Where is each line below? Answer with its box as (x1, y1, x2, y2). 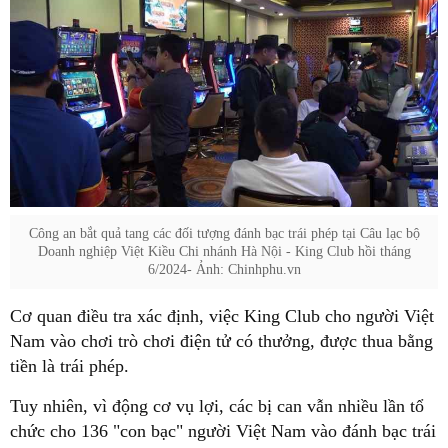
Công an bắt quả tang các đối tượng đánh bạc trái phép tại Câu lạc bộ (28, 225, 420, 241)
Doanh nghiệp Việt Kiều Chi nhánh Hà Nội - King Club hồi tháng (37, 243, 411, 259)
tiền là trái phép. (10, 355, 129, 376)
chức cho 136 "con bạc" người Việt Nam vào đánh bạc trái (10, 420, 436, 441)
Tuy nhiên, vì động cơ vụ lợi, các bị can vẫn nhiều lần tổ (10, 395, 424, 416)
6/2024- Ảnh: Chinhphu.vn (147, 261, 301, 277)
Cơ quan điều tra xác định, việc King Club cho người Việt (10, 305, 434, 326)
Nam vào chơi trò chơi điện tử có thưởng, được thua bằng (10, 330, 433, 351)
